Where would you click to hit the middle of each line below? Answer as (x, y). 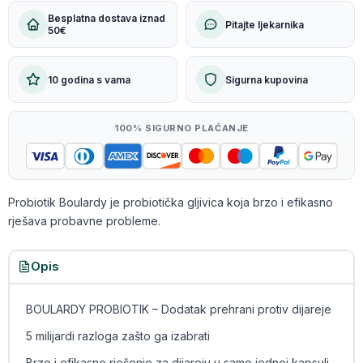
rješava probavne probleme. (84, 221)
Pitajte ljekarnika (265, 24)
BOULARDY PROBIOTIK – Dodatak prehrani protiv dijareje (178, 309)
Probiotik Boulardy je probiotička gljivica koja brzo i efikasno (171, 202)
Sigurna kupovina (267, 79)
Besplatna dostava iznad (107, 18)
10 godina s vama (89, 79)
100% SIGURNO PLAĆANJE (181, 128)
